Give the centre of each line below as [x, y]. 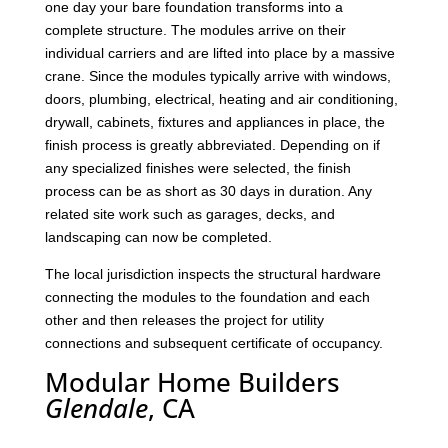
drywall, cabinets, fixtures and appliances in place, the [214, 122]
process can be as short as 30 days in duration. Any [208, 191]
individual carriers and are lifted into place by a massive [219, 53]
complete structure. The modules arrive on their [195, 30]
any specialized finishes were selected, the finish [197, 168]
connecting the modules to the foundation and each [207, 297]
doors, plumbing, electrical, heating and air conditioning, [221, 99]
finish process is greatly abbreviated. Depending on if [212, 145]
